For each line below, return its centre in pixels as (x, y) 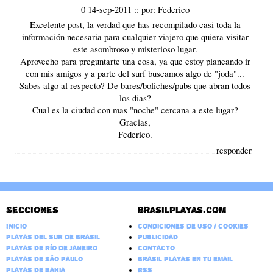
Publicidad (158, 237)
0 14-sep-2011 (107, 9)
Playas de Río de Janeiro (51, 248)
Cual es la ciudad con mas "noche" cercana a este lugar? (135, 109)
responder (234, 150)
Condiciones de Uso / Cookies (193, 226)
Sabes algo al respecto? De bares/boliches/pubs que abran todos (135, 85)
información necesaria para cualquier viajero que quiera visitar (135, 36)
